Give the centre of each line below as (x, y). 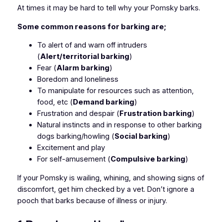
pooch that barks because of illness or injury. (92, 200)
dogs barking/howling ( (76, 137)
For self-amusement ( (74, 159)
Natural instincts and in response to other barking (119, 125)
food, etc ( (55, 102)
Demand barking (103, 102)
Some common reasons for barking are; (91, 27)
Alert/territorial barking (84, 57)
